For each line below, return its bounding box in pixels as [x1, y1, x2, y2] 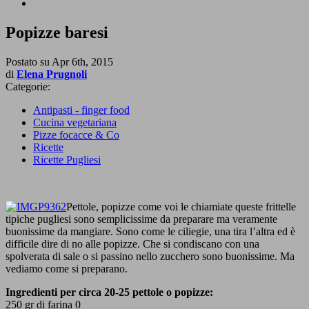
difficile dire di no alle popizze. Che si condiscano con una [6, 237, 259, 250]
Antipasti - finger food [33, 103, 130, 116]
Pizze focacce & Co [33, 128, 119, 141]
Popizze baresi [6, 23, 108, 41]
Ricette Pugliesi [33, 153, 101, 166]
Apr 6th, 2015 [52, 55, 113, 68]
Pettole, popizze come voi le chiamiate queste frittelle [66, 200, 296, 212]
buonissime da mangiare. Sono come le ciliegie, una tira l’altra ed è [6, 225, 295, 237]
